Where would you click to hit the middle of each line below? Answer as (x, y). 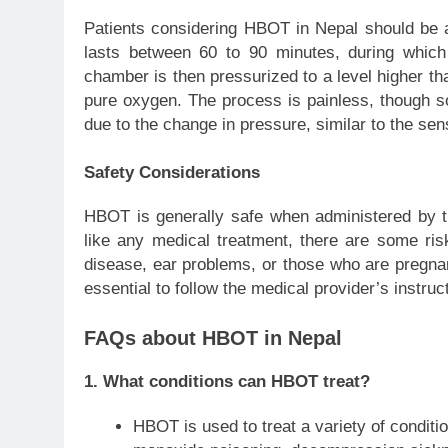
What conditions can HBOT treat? (236, 382)
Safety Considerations (172, 172)
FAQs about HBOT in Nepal (213, 337)
